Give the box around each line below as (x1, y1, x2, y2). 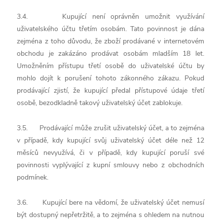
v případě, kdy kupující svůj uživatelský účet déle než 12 (17, 136, 204, 145)
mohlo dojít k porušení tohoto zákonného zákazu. (17, 74, 184, 83)
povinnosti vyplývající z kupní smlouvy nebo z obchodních (17, 160, 204, 170)
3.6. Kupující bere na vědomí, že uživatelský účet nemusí (17, 198, 204, 207)
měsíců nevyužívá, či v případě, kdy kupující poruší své (17, 148, 204, 157)
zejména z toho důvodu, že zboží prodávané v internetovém (17, 37, 204, 46)
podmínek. (17, 173, 49, 182)
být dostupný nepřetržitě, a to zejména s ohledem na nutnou (17, 210, 204, 220)
